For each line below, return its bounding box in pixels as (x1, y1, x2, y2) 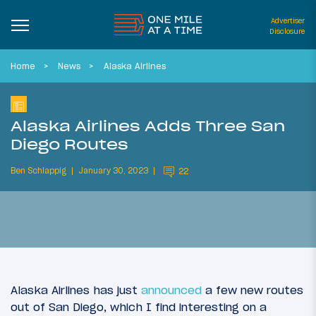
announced (141, 283, 202, 298)
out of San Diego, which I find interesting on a (11, 300, 267, 315)
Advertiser (271, 16, 305, 25)
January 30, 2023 (78, 166, 148, 176)
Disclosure (269, 27, 305, 36)
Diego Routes (11, 134, 128, 154)
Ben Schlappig (11, 166, 66, 176)
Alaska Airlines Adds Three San (11, 116, 285, 135)
